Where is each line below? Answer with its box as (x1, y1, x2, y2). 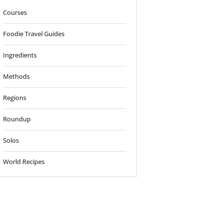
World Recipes (3, 157, 45, 166)
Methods (3, 71, 30, 81)
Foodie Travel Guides (3, 29, 65, 38)
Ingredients (3, 50, 37, 59)
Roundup (3, 114, 31, 123)
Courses (3, 7, 27, 17)
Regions (3, 93, 27, 102)
